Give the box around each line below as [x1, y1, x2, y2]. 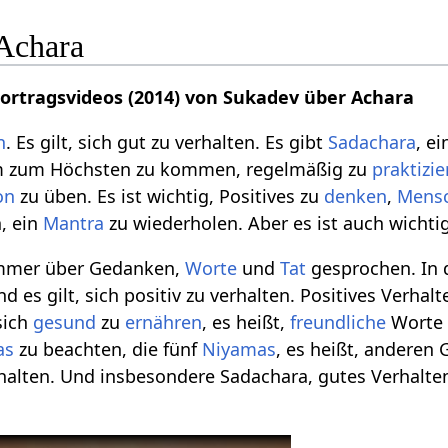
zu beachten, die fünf [14, 336, 203, 361]
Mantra [43, 210, 105, 235]
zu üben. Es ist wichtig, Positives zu [15, 183, 325, 208]
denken [324, 183, 388, 208]
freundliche [290, 309, 387, 334]
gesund [33, 309, 97, 334]
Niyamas [202, 336, 277, 361]
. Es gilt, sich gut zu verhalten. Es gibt [6, 129, 329, 154]
